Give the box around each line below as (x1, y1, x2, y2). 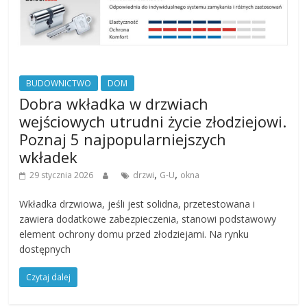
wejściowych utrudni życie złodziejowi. (19, 110, 287, 132)
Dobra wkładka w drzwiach (19, 93, 209, 114)
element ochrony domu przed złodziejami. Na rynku (19, 227, 249, 241)
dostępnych (19, 242, 71, 256)
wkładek (19, 146, 78, 167)
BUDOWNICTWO (26, 77, 92, 89)
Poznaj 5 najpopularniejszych (19, 128, 227, 149)
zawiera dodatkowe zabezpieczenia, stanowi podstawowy (19, 212, 277, 225)
